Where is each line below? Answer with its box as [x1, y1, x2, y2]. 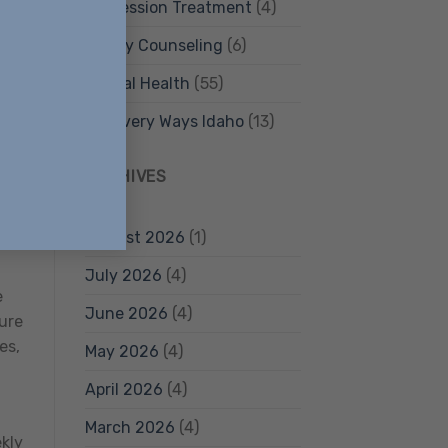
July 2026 [84, 265, 162, 285]
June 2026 [84, 303, 168, 323]
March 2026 [84, 417, 175, 437]
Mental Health [84, 74, 190, 94]
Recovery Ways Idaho [84, 112, 244, 132]
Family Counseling [84, 36, 223, 56]
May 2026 [84, 341, 159, 361]
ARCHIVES [84, 167, 167, 187]
